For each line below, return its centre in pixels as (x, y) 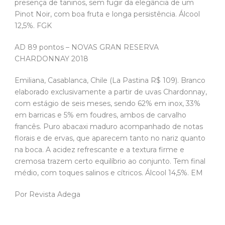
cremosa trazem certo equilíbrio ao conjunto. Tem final (110, 161)
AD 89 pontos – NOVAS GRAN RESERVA (87, 47)
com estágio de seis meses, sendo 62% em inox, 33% (107, 103)
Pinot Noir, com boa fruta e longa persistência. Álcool (107, 14)
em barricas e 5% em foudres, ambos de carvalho (100, 115)
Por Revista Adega (47, 194)
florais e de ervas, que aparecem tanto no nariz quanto (110, 138)
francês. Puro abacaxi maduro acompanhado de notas (109, 126)
